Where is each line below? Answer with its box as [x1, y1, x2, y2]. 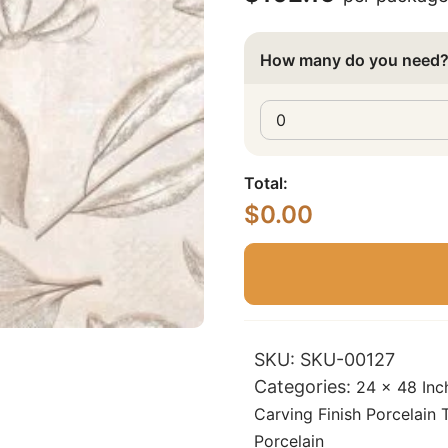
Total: [244, 173, 288, 193]
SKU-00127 [300, 349, 395, 370]
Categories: [254, 376, 356, 397]
